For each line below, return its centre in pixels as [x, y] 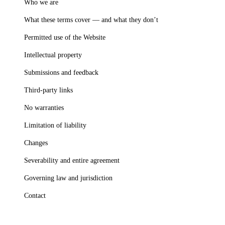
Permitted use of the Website [65, 37]
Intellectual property [53, 55]
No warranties [44, 107]
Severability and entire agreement [72, 160]
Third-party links [48, 90]
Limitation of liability [55, 125]
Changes [36, 143]
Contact [35, 195]
